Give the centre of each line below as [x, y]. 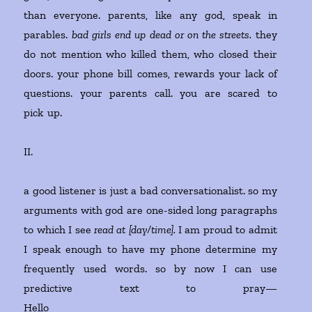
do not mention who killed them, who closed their [150, 54]
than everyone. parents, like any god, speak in [150, 15]
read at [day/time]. [134, 230]
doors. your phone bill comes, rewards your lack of [150, 74]
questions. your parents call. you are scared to [150, 93]
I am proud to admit [226, 230]
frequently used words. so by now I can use [150, 269]
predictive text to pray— [150, 288]
